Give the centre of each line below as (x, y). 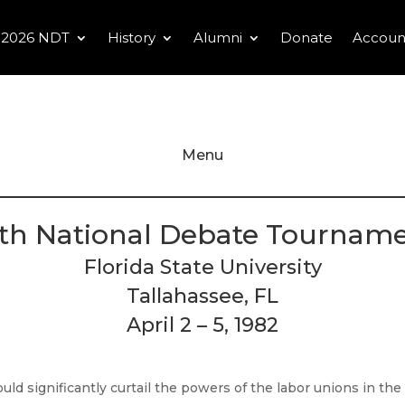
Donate (307, 38)
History (132, 38)
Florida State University (202, 268)
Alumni (218, 38)
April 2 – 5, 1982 (202, 325)
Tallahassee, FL (202, 297)
